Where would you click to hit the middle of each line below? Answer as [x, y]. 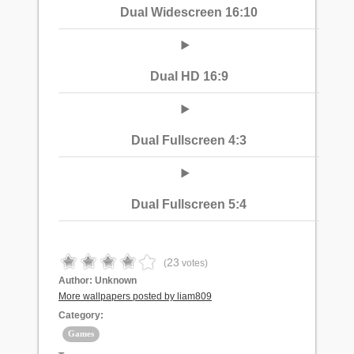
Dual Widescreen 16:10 [189, 13]
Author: [77, 281]
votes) [194, 264]
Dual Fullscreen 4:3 [189, 141]
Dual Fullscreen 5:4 [189, 205]
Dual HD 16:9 [189, 77]
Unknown [116, 281]
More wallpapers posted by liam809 [135, 297]
